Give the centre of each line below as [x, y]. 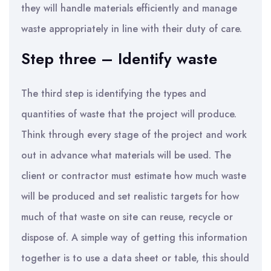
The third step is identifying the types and [114, 93]
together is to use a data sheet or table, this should [135, 258]
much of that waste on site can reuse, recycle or [127, 217]
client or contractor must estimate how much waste [134, 176]
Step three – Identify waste [119, 59]
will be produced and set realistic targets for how [130, 196]
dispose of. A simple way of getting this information [134, 237]
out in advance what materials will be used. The [126, 155]
